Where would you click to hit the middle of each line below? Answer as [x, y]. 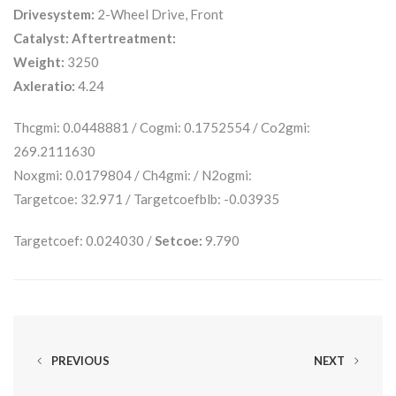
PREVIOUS [79, 360]
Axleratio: [44, 85]
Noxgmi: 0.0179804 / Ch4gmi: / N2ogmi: [133, 175]
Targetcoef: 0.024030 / [84, 240]
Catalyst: [41, 38]
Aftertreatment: [124, 38]
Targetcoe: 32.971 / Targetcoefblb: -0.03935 [146, 198]
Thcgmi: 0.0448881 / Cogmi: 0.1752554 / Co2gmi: [162, 127]
